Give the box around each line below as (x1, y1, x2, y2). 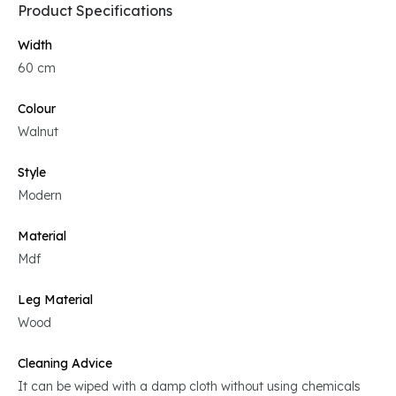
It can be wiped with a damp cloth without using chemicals (18, 378, 361, 394)
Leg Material (18, 292, 93, 308)
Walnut (18, 124, 58, 140)
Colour (18, 101, 56, 117)
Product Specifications (18, 2, 172, 19)
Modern (18, 187, 62, 203)
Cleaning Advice (18, 355, 112, 371)
